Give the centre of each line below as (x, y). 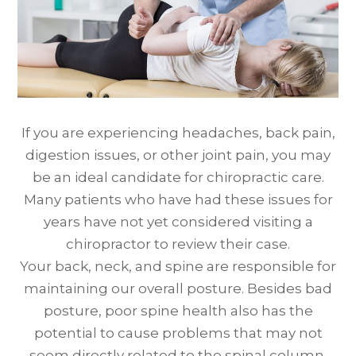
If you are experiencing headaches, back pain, (178, 133)
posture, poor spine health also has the (178, 311)
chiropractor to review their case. (178, 244)
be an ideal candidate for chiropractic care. (178, 178)
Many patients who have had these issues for (178, 200)
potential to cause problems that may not (178, 333)
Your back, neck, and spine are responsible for (178, 267)
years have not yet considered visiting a (178, 222)
